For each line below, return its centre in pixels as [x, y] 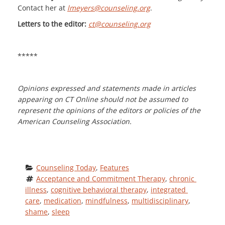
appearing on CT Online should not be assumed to [103, 99]
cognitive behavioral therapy [99, 189]
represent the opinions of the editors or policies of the [109, 110]
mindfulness [106, 200]
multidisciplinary [160, 200]
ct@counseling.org [120, 24]
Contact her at [42, 8]
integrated [168, 189]
